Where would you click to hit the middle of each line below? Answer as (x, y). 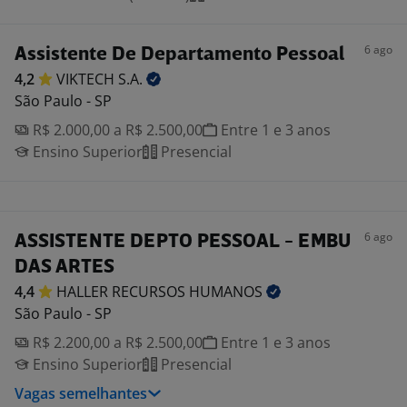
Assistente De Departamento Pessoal (179, 55)
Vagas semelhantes (81, 393)
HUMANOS (228, 292)
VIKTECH (87, 79)
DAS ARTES (65, 268)
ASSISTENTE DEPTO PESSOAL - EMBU (183, 242)
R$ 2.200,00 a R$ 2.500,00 (116, 342)
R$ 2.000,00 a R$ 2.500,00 (116, 130)
